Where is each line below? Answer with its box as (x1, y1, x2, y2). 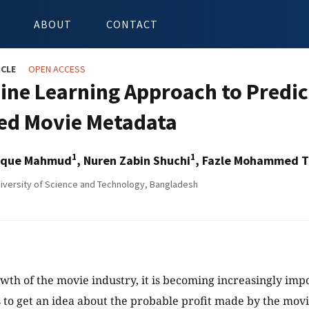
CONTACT (106, 17, 158, 31)
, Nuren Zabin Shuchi (77, 152, 190, 168)
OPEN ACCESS (28, 63, 86, 75)
